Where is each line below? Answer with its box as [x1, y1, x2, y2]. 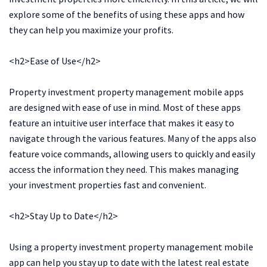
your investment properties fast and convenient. [9, 178, 206, 191]
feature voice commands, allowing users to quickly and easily [9, 147, 255, 160]
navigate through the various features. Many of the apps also [9, 132, 256, 144]
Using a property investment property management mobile [9, 240, 253, 253]
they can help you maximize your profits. [9, 23, 173, 36]
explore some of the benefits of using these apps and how [9, 8, 244, 20]
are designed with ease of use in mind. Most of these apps [9, 101, 241, 113]
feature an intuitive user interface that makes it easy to [9, 116, 234, 129]
